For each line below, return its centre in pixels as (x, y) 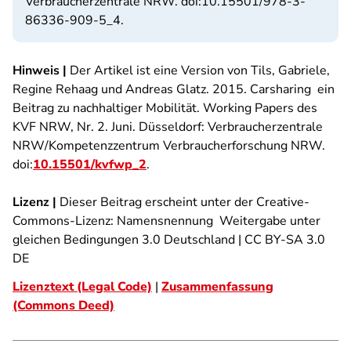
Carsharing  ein (292, 89)
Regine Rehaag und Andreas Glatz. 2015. (131, 89)
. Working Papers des (257, 108)
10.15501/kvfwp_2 (90, 165)
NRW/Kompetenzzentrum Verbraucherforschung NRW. (169, 146)
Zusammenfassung (217, 287)
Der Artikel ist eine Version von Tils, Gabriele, (198, 71)
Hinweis (36, 71)
